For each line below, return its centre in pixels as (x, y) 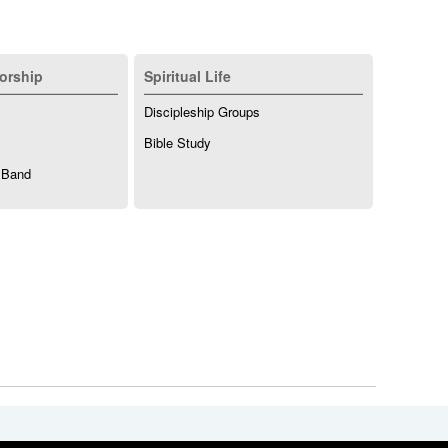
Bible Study (177, 143)
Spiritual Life (187, 76)
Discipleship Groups (202, 112)
